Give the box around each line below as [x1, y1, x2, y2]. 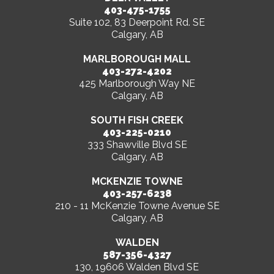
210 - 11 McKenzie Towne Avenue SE [54, 200, 220, 212]
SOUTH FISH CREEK [91, 114, 183, 127]
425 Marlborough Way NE [79, 78, 195, 90]
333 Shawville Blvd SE [87, 139, 187, 151]
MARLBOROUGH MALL [83, 53, 191, 65]
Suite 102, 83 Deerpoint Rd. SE [69, 17, 205, 29]
